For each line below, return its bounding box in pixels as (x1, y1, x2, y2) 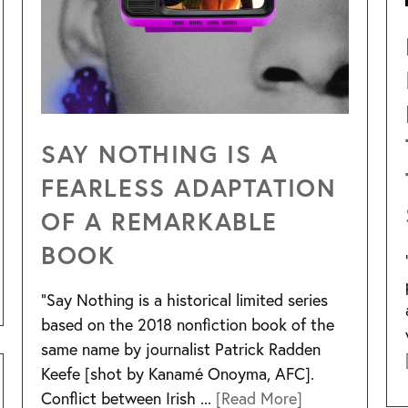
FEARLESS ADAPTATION (41, 171, 337, 203)
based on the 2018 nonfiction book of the (41, 313, 334, 336)
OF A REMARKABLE (41, 205, 279, 237)
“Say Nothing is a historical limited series (41, 289, 328, 311)
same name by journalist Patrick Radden (41, 338, 321, 361)
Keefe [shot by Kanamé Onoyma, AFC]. (41, 362, 314, 385)
